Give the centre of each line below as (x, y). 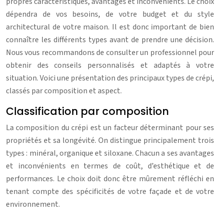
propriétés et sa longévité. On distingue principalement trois (110, 140)
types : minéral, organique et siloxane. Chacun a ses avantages (110, 153)
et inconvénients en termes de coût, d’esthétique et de (110, 166)
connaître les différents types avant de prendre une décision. (110, 40)
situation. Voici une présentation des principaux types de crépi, (110, 78)
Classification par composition (87, 111)
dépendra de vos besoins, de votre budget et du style (110, 14)
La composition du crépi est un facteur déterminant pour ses (110, 127)
